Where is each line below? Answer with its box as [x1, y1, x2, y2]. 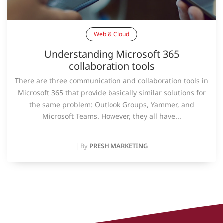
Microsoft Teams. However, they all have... [42, 111, 181, 121]
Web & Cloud [94, 29, 129, 38]
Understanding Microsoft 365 [44, 47, 179, 61]
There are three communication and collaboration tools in [15, 75, 208, 85]
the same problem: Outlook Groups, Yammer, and [29, 99, 194, 109]
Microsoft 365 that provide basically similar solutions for [17, 87, 206, 97]
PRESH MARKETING [89, 141, 148, 150]
